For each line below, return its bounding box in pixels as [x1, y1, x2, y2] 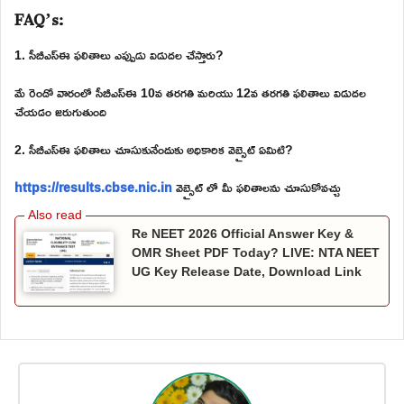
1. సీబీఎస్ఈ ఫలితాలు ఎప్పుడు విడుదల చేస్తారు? [14, 42, 224, 68]
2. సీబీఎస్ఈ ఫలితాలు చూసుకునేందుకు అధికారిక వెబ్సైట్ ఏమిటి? [14, 137, 293, 162]
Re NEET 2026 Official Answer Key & [132, 226, 353, 242]
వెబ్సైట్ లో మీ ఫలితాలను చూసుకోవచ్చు [172, 175, 340, 200]
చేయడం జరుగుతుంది [14, 99, 106, 124]
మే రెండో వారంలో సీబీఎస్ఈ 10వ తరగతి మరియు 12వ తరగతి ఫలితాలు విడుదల [14, 80, 366, 106]
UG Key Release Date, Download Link [132, 264, 362, 280]
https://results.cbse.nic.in [14, 175, 172, 200]
